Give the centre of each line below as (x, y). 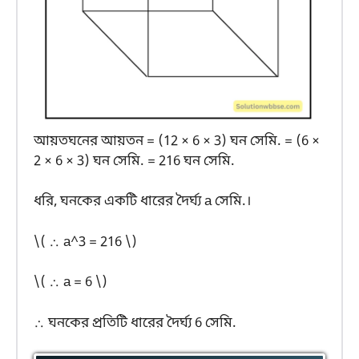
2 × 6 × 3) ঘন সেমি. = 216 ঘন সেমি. (134, 161)
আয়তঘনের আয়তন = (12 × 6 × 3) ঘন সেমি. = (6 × (177, 141)
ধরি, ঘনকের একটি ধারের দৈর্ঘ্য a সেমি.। (142, 202)
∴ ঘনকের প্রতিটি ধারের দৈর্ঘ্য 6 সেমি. (135, 323)
